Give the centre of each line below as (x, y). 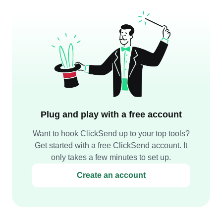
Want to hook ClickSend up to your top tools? (111, 134)
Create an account (111, 175)
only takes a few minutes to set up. (111, 157)
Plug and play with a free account (111, 114)
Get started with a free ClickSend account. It (111, 145)
